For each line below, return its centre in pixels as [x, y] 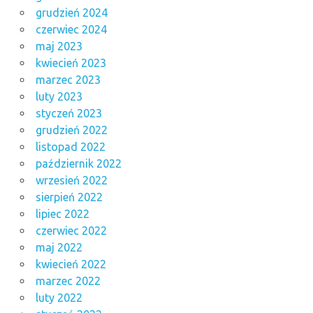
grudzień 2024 [71, 12]
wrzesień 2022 [71, 180]
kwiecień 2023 [71, 63]
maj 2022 [59, 247]
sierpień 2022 [69, 197]
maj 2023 [59, 46]
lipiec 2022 [62, 213]
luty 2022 [59, 297]
